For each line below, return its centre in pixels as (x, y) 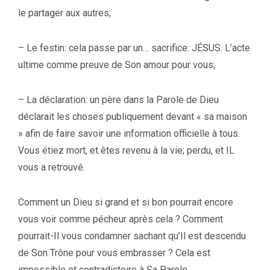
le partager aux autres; (64, 13)
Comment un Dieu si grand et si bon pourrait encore (126, 202)
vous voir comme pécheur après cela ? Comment (121, 219)
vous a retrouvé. (52, 167)
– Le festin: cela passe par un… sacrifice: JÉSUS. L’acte (134, 48)
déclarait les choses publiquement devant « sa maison (133, 116)
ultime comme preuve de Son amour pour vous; (117, 64)
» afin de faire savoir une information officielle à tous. (129, 133)
